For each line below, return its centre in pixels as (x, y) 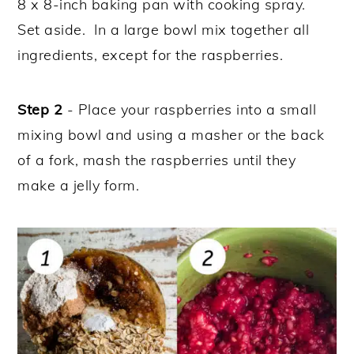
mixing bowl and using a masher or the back (171, 134)
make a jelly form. (81, 185)
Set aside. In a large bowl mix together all (164, 29)
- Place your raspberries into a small (190, 109)
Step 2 (40, 109)
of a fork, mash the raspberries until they (157, 160)
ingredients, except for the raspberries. (153, 55)
